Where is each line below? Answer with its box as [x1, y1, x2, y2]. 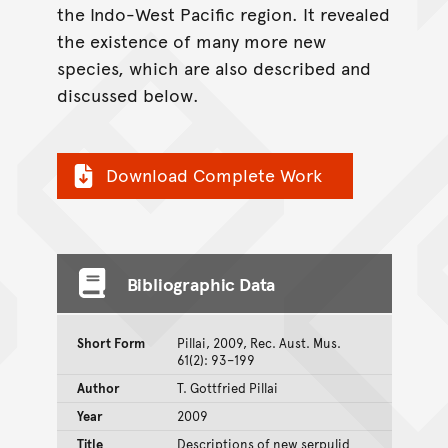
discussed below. [56, 82, 199, 108]
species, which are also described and [56, 55, 371, 81]
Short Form [76, 333, 145, 352]
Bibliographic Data [126, 270, 276, 296]
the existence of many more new [56, 28, 326, 54]
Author [76, 378, 119, 397]
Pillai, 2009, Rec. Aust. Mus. [176, 333, 341, 352]
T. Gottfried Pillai [176, 378, 278, 397]
